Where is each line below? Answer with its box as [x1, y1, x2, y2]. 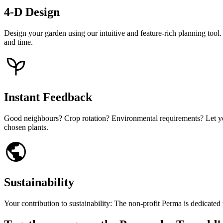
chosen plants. [4, 123, 48, 132]
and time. [4, 38, 33, 47]
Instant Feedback [4, 91, 92, 104]
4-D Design [4, 5, 60, 19]
